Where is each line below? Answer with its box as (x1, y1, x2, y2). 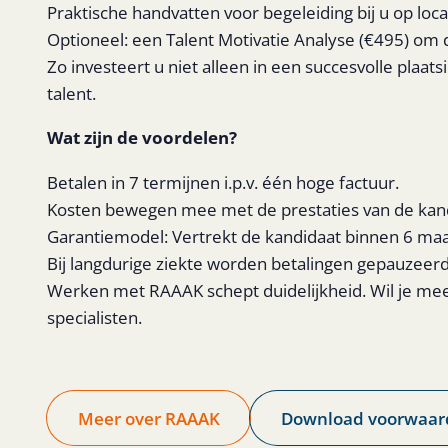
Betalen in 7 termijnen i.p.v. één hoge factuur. (46, 169, 399, 194)
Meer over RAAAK (77, 405, 220, 430)
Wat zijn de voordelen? (46, 125, 237, 150)
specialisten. (46, 304, 142, 329)
